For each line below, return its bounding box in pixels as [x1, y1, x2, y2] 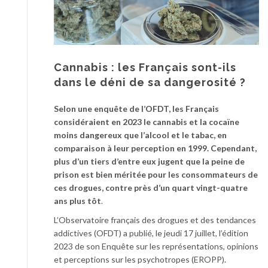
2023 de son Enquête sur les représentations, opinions [54, 240, 258, 251]
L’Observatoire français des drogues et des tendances [54, 214, 256, 225]
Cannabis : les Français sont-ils [54, 60, 236, 74]
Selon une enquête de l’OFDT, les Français [54, 103, 219, 114]
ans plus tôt [54, 195, 101, 206]
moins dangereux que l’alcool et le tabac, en [54, 129, 227, 140]
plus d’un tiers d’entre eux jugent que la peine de [54, 156, 245, 166]
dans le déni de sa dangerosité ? [54, 75, 246, 89]
